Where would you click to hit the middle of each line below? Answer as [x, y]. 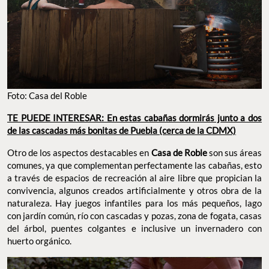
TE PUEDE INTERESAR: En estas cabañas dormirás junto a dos [134, 118]
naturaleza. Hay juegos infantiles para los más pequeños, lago [134, 203]
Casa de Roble [178, 153]
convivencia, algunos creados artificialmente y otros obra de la [134, 191]
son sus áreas [234, 153]
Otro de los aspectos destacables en [78, 153]
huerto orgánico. [40, 241]
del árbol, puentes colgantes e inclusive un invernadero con [134, 228]
